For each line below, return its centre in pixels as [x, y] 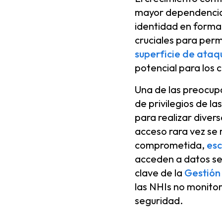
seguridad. [159, 200]
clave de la [160, 173]
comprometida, [171, 145]
